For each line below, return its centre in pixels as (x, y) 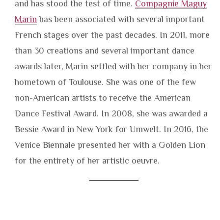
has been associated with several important (121, 19)
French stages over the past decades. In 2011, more (112, 35)
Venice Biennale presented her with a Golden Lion (110, 145)
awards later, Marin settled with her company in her (113, 67)
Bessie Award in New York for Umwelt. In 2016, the (111, 129)
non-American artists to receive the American (103, 98)
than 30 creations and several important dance (105, 51)
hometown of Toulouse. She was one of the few (105, 82)
